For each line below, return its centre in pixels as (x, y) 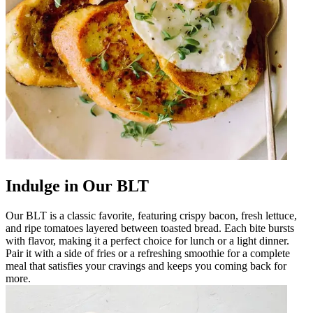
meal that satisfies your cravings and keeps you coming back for (146, 265)
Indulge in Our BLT (77, 185)
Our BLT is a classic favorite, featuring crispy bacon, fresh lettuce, (151, 215)
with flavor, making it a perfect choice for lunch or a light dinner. (147, 240)
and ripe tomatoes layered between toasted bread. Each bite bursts (150, 228)
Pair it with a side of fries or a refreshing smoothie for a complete (148, 253)
